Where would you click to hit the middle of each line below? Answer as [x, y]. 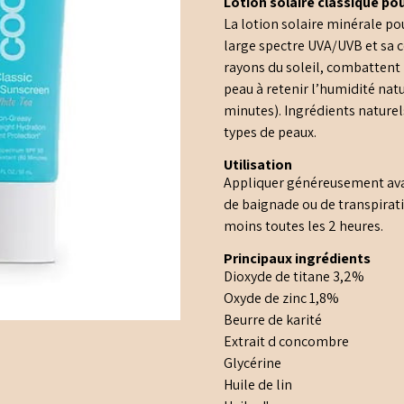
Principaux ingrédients [298, 259]
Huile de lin [258, 385]
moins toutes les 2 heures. [304, 226]
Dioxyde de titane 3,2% [294, 277]
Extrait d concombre [287, 342]
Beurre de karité [273, 320]
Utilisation [258, 165]
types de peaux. [271, 133]
